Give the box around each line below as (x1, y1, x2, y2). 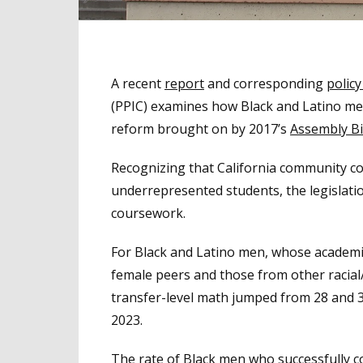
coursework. (111, 203, 186, 222)
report (164, 74, 204, 92)
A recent (111, 74, 164, 92)
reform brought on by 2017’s (111, 119, 290, 138)
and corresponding (204, 74, 327, 92)
